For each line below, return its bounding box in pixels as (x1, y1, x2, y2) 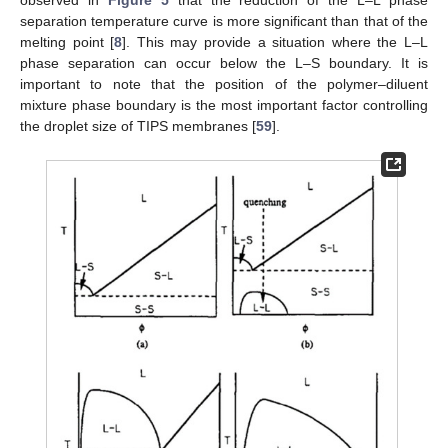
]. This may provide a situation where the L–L (122, 34, 429, 51)
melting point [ (20, 34, 115, 51)
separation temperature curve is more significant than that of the (20, 13, 428, 30)
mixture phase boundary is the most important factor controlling (20, 97, 428, 114)
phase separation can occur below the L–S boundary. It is (20, 55, 428, 72)
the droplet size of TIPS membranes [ (20, 118, 256, 135)
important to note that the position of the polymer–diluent (20, 76, 428, 93)
